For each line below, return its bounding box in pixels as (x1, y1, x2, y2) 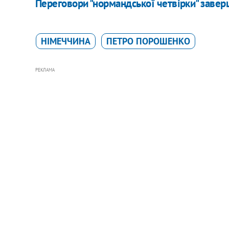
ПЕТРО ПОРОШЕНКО (106, 35, 190, 47)
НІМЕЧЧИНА (40, 35, 90, 47)
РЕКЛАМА (35, 66, 55, 73)
